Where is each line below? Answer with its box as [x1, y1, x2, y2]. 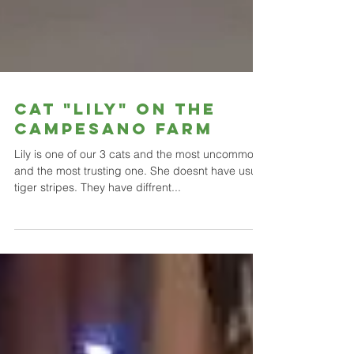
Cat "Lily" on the [14, 229, 217, 249]
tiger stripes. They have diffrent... [14, 311, 181, 325]
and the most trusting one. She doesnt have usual [14, 294, 265, 308]
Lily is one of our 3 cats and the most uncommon [14, 277, 260, 292]
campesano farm [14, 249, 213, 269]
